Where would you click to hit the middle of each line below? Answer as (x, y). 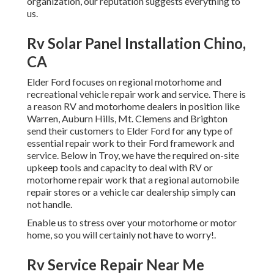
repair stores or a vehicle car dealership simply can (131, 192)
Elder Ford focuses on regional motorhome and (124, 82)
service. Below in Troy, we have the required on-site (133, 155)
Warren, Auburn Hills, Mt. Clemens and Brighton (127, 119)
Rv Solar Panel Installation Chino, (136, 43)
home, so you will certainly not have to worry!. (121, 235)
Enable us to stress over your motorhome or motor (132, 223)
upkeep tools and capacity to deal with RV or (120, 168)
